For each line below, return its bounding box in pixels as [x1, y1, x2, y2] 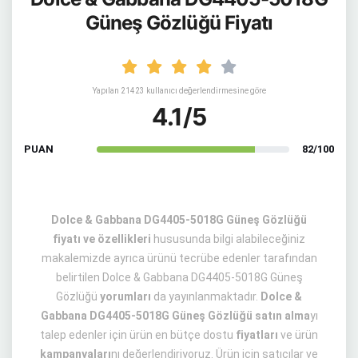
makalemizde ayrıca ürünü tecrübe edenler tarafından [41, 252, 317, 265]
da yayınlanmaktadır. [151, 290, 261, 303]
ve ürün [278, 328, 318, 341]
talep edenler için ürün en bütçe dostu [40, 328, 236, 341]
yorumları [100, 290, 151, 303]
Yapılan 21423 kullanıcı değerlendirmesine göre [92, 86, 266, 95]
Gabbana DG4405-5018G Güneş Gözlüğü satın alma [40, 309, 310, 322]
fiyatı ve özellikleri [53, 233, 151, 245]
